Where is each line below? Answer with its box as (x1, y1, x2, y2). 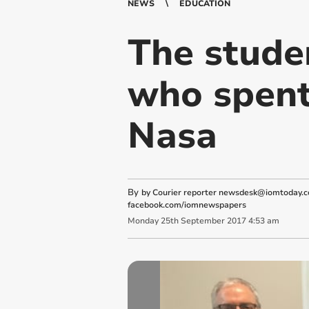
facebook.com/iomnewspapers (127, 199, 246, 210)
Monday (127, 215, 159, 227)
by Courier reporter (141, 187, 219, 198)
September (180, 215, 225, 227)
